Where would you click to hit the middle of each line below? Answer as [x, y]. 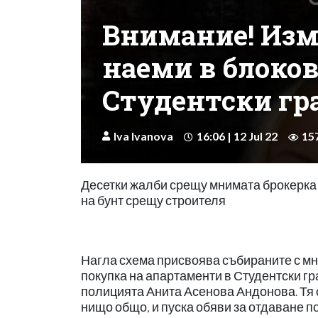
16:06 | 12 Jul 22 [237, 136]
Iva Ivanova [143, 136]
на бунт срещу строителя [153, 200]
